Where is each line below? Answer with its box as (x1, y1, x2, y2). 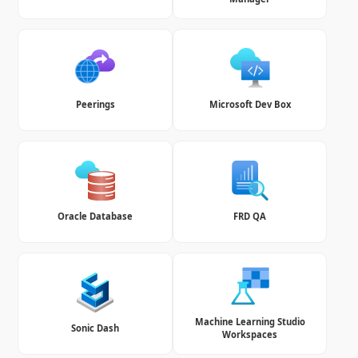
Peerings (75, 97, 115, 110)
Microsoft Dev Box (209, 97, 291, 110)
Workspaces (222, 328, 278, 341)
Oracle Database (58, 209, 133, 222)
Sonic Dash (71, 322, 120, 335)
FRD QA (233, 209, 267, 222)
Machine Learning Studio (194, 316, 305, 328)
